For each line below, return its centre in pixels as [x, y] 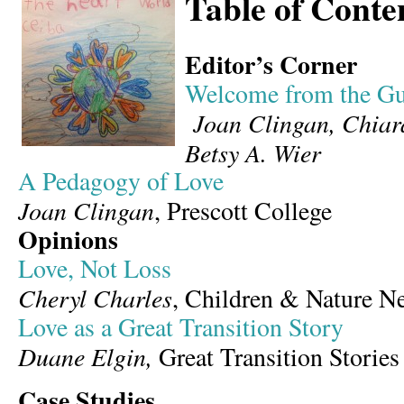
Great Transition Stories [279, 357]
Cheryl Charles [95, 298]
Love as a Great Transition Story [181, 327]
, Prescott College [243, 211]
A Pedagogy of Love [121, 181]
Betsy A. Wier [253, 152]
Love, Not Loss [95, 268]
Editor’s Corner [271, 64]
